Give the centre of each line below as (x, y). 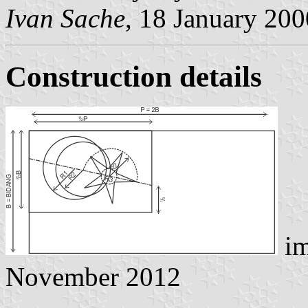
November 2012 (93, 277)
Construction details (134, 76)
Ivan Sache (65, 18)
